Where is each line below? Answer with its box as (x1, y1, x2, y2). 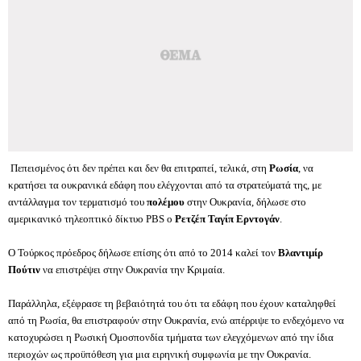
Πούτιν (8, 263, 40, 276)
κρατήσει (8, 179, 49, 192)
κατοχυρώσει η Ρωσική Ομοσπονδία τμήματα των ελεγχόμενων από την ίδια (8, 331, 334, 344)
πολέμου (147, 196, 185, 209)
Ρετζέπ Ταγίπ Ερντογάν (175, 213, 280, 226)
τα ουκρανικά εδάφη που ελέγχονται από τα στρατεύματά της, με (49, 179, 322, 192)
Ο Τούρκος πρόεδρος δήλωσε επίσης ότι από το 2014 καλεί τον (8, 247, 278, 259)
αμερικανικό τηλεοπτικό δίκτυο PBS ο (8, 213, 175, 226)
